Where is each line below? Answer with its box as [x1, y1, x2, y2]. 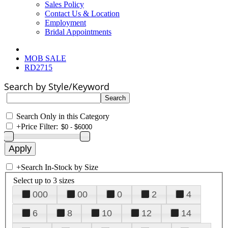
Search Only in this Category [16, 112, 109, 121]
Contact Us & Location [45, 9, 120, 18]
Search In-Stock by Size [21, 163, 98, 172]
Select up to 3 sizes [13, 176, 74, 185]
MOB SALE [24, 54, 66, 63]
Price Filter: [21, 122, 58, 131]
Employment [45, 18, 86, 27]
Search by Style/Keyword [4, 80, 109, 93]
